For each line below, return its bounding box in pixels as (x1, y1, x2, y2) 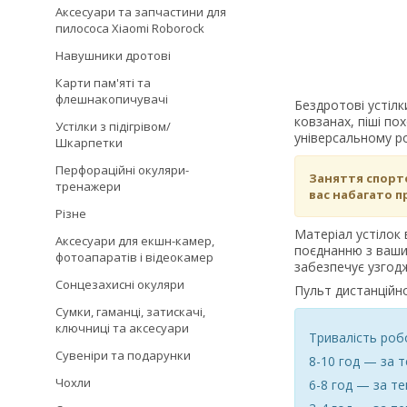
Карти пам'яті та (55, 74, 151, 91)
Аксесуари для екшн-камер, (55, 233, 214, 249)
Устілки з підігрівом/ (55, 118, 171, 134)
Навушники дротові (55, 47, 171, 64)
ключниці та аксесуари (55, 320, 189, 336)
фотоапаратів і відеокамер (55, 249, 213, 265)
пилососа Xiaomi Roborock (55, 20, 204, 36)
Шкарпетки (55, 134, 123, 151)
